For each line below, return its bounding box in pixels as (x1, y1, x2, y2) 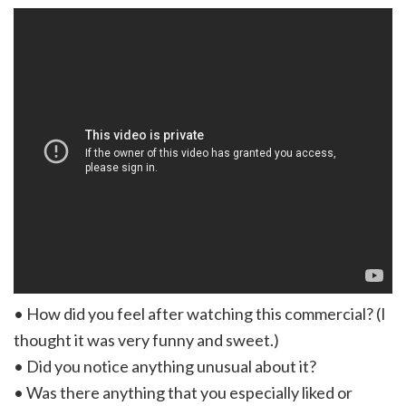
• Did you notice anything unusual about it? (14, 355, 316, 376)
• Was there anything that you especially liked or (14, 382, 353, 402)
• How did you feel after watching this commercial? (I (14, 303, 386, 324)
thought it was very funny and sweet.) (14, 329, 279, 350)
